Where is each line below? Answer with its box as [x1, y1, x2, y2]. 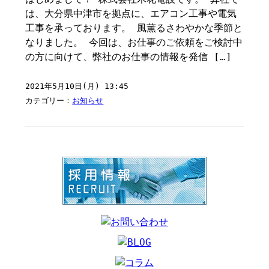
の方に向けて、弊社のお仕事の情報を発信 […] [25, 51, 232, 62]
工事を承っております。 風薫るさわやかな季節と [25, 22, 243, 34]
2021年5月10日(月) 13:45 [25, 82, 129, 91]
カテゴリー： [25, 96, 73, 105]
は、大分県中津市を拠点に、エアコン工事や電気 [25, 8, 237, 19]
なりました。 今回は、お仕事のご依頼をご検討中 [25, 37, 243, 48]
